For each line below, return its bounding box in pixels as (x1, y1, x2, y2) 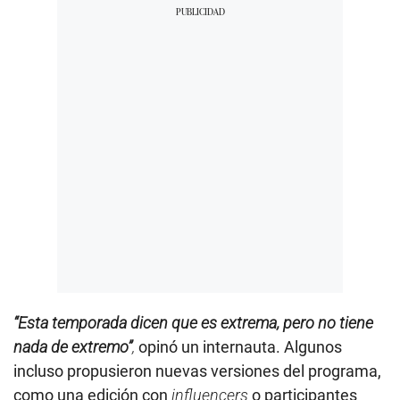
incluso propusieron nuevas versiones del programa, (13, 361, 381, 380)
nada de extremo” (13, 337, 132, 356)
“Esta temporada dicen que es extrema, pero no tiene (13, 312, 373, 332)
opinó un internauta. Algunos (135, 337, 342, 356)
